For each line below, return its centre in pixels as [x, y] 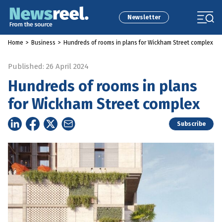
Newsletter [144, 17]
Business [43, 43]
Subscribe [191, 124]
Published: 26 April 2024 [48, 66]
